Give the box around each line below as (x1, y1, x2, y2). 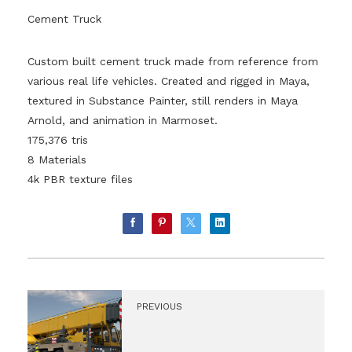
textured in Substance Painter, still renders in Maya (27, 94, 298, 108)
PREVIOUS (137, 300, 182, 312)
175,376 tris (27, 134, 88, 147)
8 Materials (27, 153, 86, 167)
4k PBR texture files (27, 173, 133, 186)
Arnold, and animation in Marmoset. (27, 114, 218, 127)
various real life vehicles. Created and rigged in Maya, (27, 75, 310, 88)
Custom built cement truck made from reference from (27, 55, 318, 68)
